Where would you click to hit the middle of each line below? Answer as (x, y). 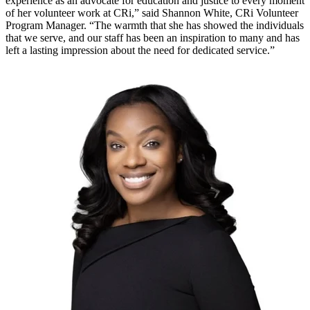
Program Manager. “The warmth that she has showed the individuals (155, 26)
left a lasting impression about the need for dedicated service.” (142, 51)
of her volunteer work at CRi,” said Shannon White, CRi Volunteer (152, 13)
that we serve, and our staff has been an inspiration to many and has (153, 38)
